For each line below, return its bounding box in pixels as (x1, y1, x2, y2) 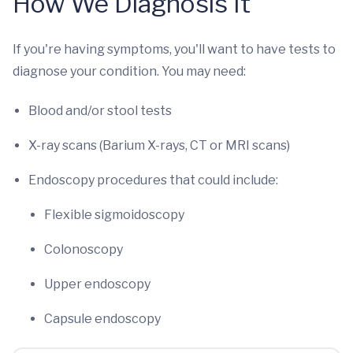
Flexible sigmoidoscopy (44, 207, 184, 222)
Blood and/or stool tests (28, 103, 172, 118)
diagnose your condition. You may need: (13, 64, 246, 79)
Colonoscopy (44, 242, 123, 257)
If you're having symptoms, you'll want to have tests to (13, 42, 336, 57)
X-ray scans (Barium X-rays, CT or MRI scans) (28, 138, 290, 153)
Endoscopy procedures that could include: (28, 173, 283, 188)
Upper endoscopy (44, 277, 150, 292)
